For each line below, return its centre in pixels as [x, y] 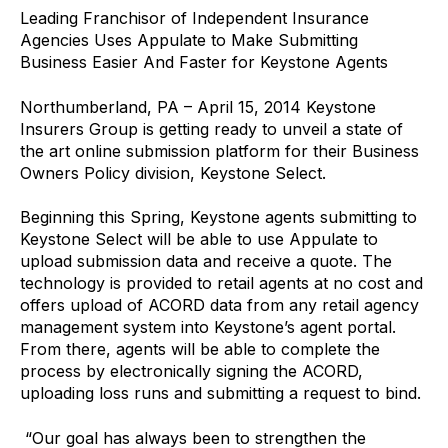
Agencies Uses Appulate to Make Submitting [189, 40]
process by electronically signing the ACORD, [191, 371]
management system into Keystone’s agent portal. [208, 327]
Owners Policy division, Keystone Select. [173, 172]
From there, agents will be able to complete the [200, 349]
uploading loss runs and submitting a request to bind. [220, 393]
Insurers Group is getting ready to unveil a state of [211, 128]
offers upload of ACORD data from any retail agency [219, 305]
